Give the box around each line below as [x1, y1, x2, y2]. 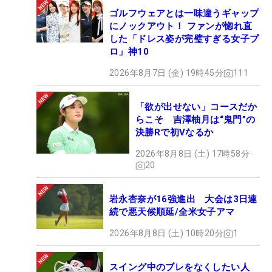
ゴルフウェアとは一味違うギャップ [109, 8, 259, 19]
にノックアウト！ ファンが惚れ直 [109, 21, 253, 32]
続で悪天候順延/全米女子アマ [109, 206, 235, 218]
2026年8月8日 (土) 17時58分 [135, 149, 250, 159]
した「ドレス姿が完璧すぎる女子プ [109, 33, 259, 45]
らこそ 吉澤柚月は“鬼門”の [135, 114, 256, 126]
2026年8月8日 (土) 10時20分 [109, 228, 223, 239]
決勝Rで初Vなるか [135, 127, 214, 138]
